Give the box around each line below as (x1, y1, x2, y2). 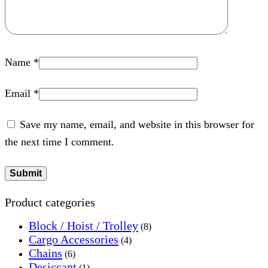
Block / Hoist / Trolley (29, 218, 138, 232)
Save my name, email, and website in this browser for (20, 118, 254, 130)
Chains (29, 246, 62, 260)
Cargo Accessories (29, 232, 118, 246)
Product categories (5, 195, 95, 209)
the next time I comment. (5, 135, 114, 148)
